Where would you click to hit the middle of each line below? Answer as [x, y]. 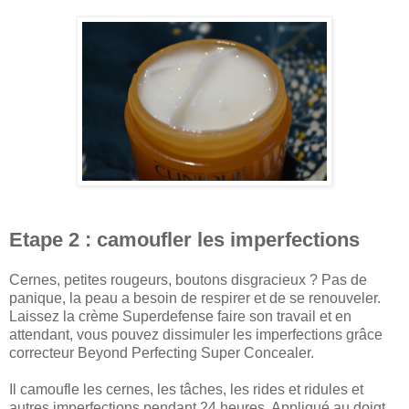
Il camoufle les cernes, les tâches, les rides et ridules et [186, 390]
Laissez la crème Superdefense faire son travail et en [180, 317]
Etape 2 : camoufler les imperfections [184, 240]
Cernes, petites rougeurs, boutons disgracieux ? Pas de [188, 280]
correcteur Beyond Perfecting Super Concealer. [162, 353]
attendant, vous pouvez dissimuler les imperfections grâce [196, 335]
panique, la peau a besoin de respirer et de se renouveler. [195, 299]
